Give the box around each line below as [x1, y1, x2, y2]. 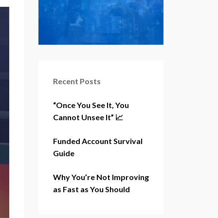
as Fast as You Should [53, 184, 130, 194]
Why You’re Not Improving [53, 172, 149, 182]
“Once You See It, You [53, 100, 129, 109]
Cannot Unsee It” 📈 [53, 112, 123, 122]
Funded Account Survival [53, 136, 143, 145]
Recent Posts [53, 76, 101, 86]
